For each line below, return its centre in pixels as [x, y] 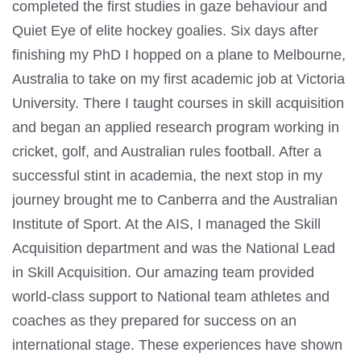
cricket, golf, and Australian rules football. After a [167, 152]
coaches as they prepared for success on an [154, 321]
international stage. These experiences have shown [177, 345]
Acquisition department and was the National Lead [174, 249]
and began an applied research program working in [176, 128]
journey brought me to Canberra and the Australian [175, 200]
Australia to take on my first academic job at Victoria [178, 79]
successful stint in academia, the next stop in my [167, 176]
